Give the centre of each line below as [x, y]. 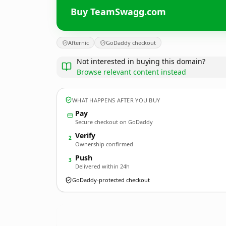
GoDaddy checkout [131, 43]
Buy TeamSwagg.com [118, 11]
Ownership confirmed [104, 144]
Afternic [78, 43]
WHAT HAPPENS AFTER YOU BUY [116, 100]
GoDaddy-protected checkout [111, 180]
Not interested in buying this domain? [141, 61]
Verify [85, 135]
